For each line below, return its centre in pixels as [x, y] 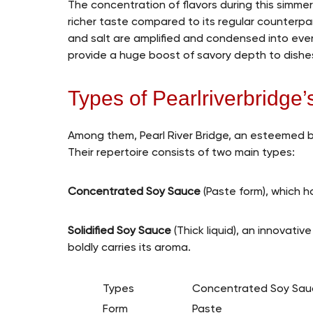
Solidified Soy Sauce [120, 232]
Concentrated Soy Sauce [134, 192]
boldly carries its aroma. [131, 248]
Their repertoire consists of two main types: [182, 153]
